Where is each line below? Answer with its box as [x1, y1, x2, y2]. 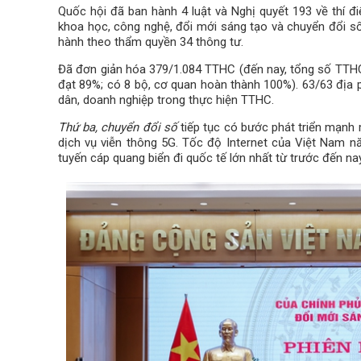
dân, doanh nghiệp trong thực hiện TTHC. [58, 92, 274, 107]
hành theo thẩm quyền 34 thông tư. [58, 34, 243, 49]
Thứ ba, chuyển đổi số [58, 119, 181, 135]
